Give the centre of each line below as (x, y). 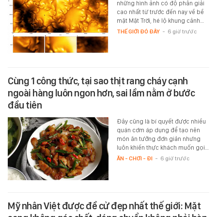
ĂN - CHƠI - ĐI (134, 159)
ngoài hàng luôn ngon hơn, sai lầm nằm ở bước (101, 93)
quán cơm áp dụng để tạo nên (158, 130)
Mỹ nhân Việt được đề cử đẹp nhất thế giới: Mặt (104, 206)
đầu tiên (25, 105)
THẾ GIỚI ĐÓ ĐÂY (138, 32)
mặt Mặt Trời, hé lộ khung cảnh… (160, 21)
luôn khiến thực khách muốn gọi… (163, 148)
